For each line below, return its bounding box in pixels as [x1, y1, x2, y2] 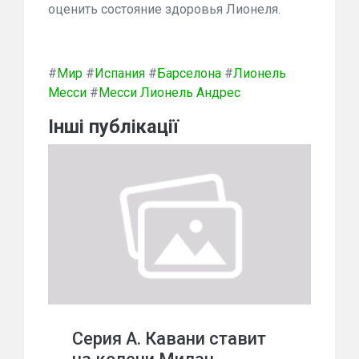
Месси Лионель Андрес [99, 85, 240, 100]
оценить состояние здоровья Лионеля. [48, 2, 280, 17]
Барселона [157, 66, 221, 81]
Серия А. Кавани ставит [72, 329, 266, 349]
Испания [95, 66, 145, 81]
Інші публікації [48, 115, 179, 138]
